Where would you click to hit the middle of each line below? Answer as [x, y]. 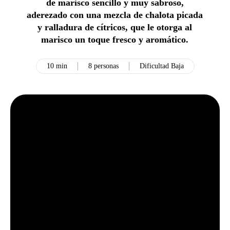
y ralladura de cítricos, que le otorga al [115, 27]
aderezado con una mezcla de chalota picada [115, 15]
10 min [57, 66]
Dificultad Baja [161, 66]
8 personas [103, 66]
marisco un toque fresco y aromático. [115, 40]
